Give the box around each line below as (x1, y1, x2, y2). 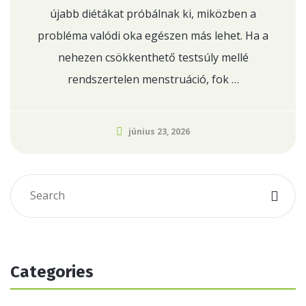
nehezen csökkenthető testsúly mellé (57, 50, 249, 65)
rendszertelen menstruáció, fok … (67, 72, 239, 87)
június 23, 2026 (128, 126, 190, 137)
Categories (10, 262, 94, 281)
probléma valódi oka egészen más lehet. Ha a (38, 28, 268, 43)
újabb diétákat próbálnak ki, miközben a (50, 6, 256, 21)
